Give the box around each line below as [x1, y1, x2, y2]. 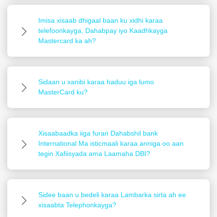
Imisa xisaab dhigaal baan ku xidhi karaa [38, 16, 163, 25]
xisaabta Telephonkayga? [38, 201, 116, 209]
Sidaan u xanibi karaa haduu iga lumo [38, 78, 154, 86]
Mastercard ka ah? [38, 37, 96, 45]
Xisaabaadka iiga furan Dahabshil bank [38, 129, 158, 138]
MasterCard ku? [38, 88, 88, 96]
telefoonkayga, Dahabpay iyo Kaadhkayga [38, 27, 168, 35]
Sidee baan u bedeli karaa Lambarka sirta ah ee [38, 191, 186, 199]
